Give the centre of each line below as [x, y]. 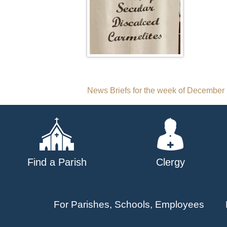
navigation [128, 115]
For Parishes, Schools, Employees [129, 205]
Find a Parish [57, 162]
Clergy [170, 162]
